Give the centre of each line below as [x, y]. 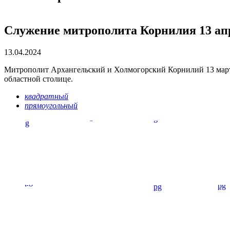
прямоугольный [51, 105]
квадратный [46, 96]
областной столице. [39, 79]
